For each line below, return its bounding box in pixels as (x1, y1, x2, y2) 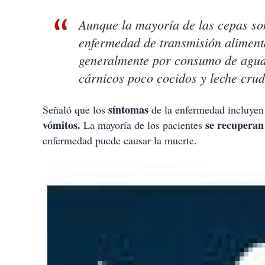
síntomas (108, 102, 151, 118)
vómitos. (43, 117, 80, 133)
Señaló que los (43, 102, 108, 117)
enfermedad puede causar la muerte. (43, 133, 197, 148)
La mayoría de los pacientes (80, 118, 205, 132)
